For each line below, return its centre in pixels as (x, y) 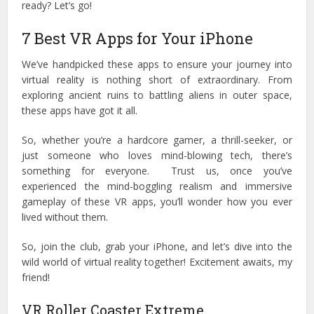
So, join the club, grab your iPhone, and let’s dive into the (157, 246)
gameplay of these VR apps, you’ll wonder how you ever (157, 201)
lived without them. (65, 217)
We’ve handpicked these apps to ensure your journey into (157, 64)
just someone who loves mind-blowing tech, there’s (157, 155)
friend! (36, 277)
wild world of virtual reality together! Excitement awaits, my (157, 261)
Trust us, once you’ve (232, 170)
